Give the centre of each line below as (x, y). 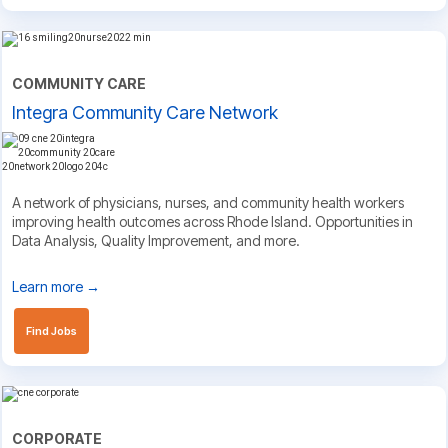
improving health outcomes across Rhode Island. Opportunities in (212, 222)
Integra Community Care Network (145, 113)
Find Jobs (51, 331)
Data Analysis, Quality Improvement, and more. (156, 241)
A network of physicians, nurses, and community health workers (208, 203)
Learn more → (56, 287)
